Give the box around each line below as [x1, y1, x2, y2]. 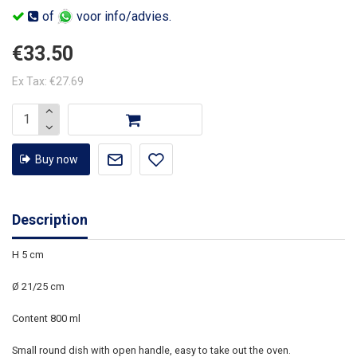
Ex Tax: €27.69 [12, 74, 84, 88]
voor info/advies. [73, 8, 171, 24]
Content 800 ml [12, 312, 80, 324]
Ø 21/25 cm [12, 280, 65, 292]
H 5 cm [12, 248, 44, 261]
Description [12, 210, 88, 228]
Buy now [34, 152, 78, 166]
